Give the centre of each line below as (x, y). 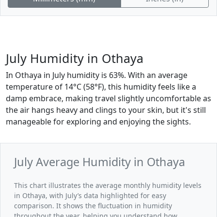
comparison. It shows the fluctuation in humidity (93, 205)
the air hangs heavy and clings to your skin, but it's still (106, 110)
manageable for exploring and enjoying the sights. (98, 121)
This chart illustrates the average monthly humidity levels (108, 185)
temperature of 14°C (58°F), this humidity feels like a (101, 86)
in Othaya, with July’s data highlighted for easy (90, 195)
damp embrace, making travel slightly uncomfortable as (108, 98)
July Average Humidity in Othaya (100, 162)
